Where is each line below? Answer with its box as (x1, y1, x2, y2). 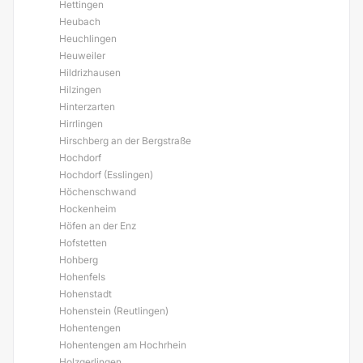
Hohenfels (59, 271, 105, 283)
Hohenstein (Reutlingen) (59, 305, 169, 317)
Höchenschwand (59, 186, 136, 198)
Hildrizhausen (59, 66, 121, 79)
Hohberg (59, 254, 98, 266)
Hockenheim (59, 203, 116, 215)
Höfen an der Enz (59, 220, 136, 232)
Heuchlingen (59, 32, 117, 45)
